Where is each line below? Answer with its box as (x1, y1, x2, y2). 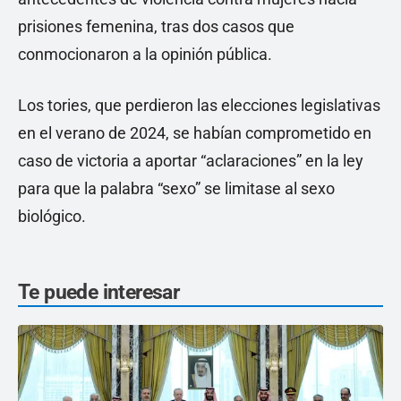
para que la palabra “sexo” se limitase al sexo (18, 179, 335, 199)
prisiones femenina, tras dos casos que (18, 17, 294, 37)
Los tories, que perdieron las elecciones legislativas (18, 96, 380, 115)
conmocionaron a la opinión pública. (18, 45, 272, 64)
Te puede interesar (18, 280, 180, 305)
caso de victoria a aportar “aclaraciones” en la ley (18, 151, 363, 171)
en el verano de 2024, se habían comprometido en (18, 124, 371, 143)
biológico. (18, 207, 86, 226)
